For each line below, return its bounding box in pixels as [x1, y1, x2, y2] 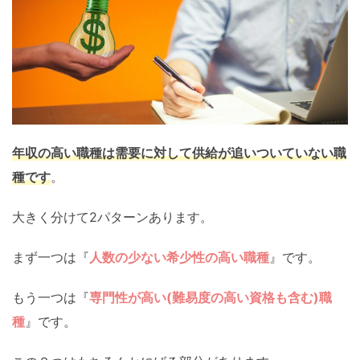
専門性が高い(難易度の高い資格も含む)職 [89, 289, 332, 306]
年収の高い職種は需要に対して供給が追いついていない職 [12, 145, 346, 162]
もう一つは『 [12, 289, 89, 306]
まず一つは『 [12, 249, 89, 266]
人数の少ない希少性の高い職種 [89, 249, 269, 266]
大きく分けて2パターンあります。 [12, 209, 213, 226]
